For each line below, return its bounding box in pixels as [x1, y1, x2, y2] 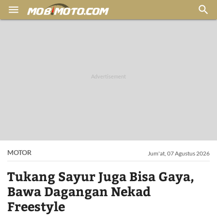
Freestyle [7, 198, 65, 215]
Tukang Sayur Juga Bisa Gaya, [7, 168, 194, 185]
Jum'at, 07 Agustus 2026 [148, 150, 210, 157]
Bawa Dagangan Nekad [7, 183, 151, 200]
